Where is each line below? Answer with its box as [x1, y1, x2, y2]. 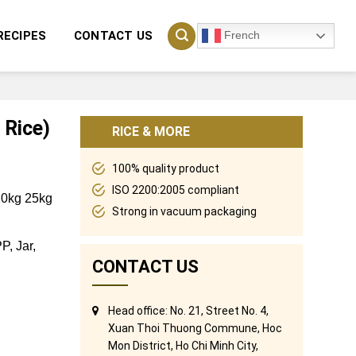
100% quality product [111, 162, 219, 175]
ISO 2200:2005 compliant [111, 184, 239, 196]
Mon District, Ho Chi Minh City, [107, 339, 258, 352]
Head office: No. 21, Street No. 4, [107, 304, 269, 317]
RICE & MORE [111, 124, 190, 139]
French [221, 28, 260, 41]
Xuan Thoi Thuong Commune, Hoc [107, 322, 282, 335]
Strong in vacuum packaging [111, 205, 257, 218]
